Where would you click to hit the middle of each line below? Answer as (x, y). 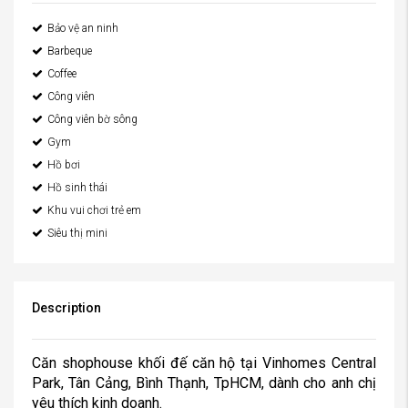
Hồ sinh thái (77, 188)
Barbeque (70, 51)
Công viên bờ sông (92, 119)
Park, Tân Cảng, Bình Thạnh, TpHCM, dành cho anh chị (204, 383)
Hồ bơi (64, 165)
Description (66, 308)
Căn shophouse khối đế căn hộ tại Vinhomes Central (204, 363)
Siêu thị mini (77, 233)
